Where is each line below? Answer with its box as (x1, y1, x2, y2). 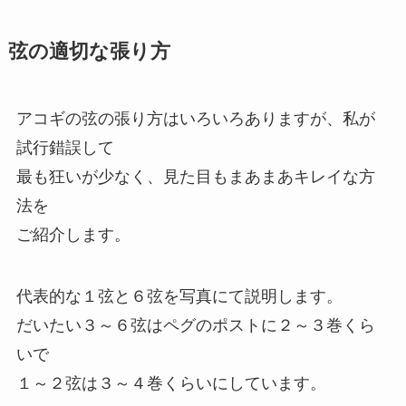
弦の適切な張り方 (7, 41, 170, 63)
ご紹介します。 (15, 226, 130, 245)
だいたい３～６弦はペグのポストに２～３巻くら (15, 316, 375, 335)
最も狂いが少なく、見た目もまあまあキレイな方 (15, 168, 375, 187)
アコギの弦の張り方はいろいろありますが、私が (15, 110, 375, 129)
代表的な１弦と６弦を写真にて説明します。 (15, 287, 343, 306)
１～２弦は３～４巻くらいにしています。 (15, 374, 326, 393)
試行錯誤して (15, 139, 114, 158)
